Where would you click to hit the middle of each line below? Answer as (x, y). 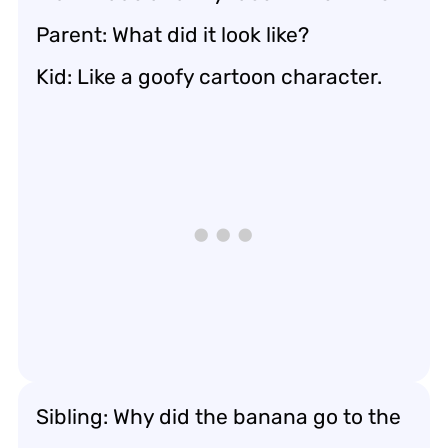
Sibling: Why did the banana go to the (218, 416)
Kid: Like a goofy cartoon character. (209, 76)
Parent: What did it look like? (172, 34)
